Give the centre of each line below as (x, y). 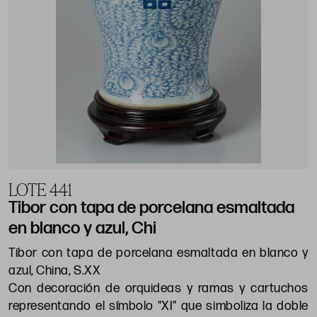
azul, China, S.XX (55, 271)
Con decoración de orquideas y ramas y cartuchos (158, 289)
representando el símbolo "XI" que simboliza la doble (158, 306)
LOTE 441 (40, 189)
